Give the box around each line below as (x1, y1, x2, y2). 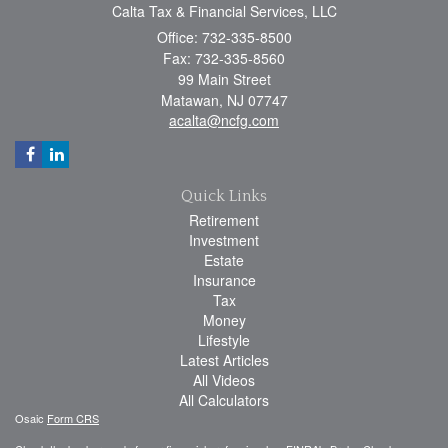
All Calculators (179, 389, 269, 410)
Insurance (192, 269, 256, 290)
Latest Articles (179, 349, 269, 370)
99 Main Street (177, 68, 271, 89)
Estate (204, 249, 244, 270)
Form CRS (47, 409, 99, 426)
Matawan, (160, 89, 223, 110)
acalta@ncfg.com (169, 109, 279, 130)
